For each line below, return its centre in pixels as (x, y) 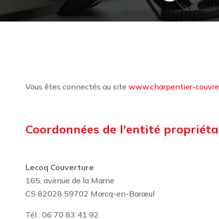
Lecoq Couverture (60, 167)
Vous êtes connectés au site (77, 87)
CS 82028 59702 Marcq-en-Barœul (90, 194)
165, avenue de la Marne (70, 180)
